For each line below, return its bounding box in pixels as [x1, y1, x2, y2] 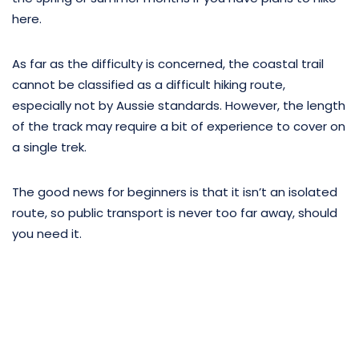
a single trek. [12, 138, 87, 155]
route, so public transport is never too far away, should [12, 204, 337, 221]
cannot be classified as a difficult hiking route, [12, 75, 285, 93]
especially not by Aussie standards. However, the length [12, 96, 345, 114]
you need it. [12, 224, 82, 242]
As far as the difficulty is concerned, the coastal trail [12, 54, 324, 72]
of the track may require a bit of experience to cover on [12, 117, 345, 135]
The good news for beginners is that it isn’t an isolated [12, 183, 337, 200]
